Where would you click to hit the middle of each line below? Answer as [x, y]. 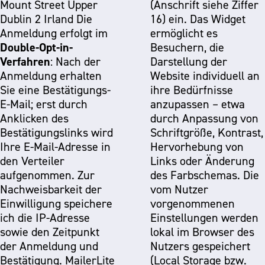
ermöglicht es [184, 33]
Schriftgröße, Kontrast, [207, 132]
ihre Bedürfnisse [192, 90]
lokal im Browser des [202, 232]
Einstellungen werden [204, 218]
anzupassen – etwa [198, 104]
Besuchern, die [187, 47]
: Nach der [75, 62]
